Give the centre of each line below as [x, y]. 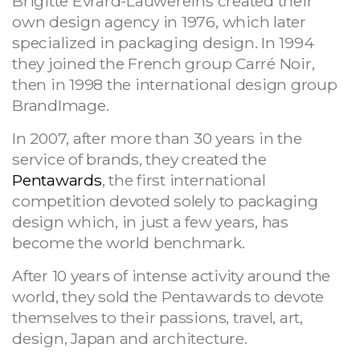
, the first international [184, 180]
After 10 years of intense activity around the [172, 275]
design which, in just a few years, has [150, 221]
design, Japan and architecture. [130, 338]
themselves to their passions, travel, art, [157, 317]
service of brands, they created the [139, 159]
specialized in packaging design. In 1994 [163, 42]
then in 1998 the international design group [175, 84]
